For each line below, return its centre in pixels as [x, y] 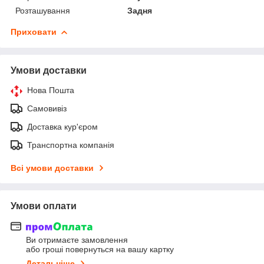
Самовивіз [47, 108]
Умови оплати [44, 206]
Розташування [43, 10]
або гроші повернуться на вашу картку [100, 250]
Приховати [34, 32]
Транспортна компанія [71, 145]
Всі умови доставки [52, 168]
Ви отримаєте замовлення [77, 240]
